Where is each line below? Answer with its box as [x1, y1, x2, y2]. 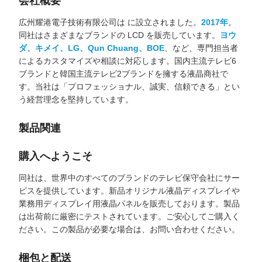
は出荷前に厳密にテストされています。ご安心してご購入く [19, 212, 240, 221]
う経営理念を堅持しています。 [19, 95, 133, 104]
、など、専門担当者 [164, 43, 238, 53]
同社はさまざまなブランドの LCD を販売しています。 [19, 30, 220, 40]
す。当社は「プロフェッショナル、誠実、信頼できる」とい [19, 82, 240, 91]
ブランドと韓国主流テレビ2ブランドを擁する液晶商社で [19, 69, 228, 78]
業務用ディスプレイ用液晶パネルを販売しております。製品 [19, 199, 240, 208]
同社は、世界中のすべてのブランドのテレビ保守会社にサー [19, 173, 240, 182]
